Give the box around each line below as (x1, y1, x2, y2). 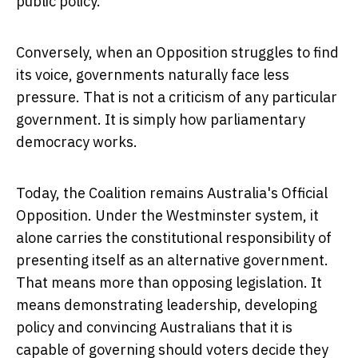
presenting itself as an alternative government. (16, 251, 328, 270)
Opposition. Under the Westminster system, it (16, 206, 319, 225)
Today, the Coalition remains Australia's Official (16, 184, 328, 203)
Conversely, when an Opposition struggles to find (16, 43, 339, 62)
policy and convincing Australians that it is (16, 318, 292, 337)
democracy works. (16, 133, 137, 152)
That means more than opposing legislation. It (16, 273, 322, 292)
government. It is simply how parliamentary (16, 110, 305, 129)
